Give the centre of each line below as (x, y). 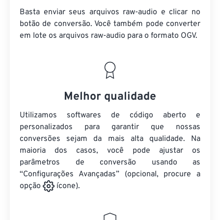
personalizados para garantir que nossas (110, 127)
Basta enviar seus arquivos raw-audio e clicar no (110, 12)
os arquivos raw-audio (87, 36)
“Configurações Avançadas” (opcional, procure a (110, 174)
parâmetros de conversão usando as (110, 163)
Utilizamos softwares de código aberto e (110, 115)
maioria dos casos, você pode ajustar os (110, 151)
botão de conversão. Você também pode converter (110, 24)
